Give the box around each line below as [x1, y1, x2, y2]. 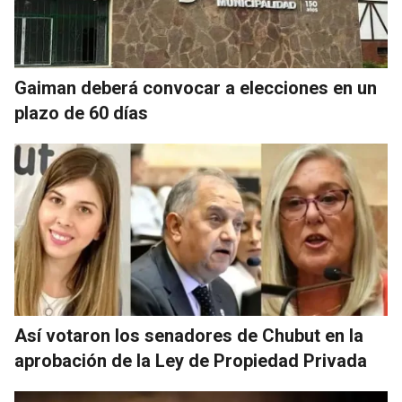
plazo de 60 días [14, 102, 148, 125]
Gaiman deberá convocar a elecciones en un [14, 77, 377, 100]
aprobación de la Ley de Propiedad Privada [14, 350, 367, 372]
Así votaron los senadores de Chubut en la [14, 325, 363, 347]
